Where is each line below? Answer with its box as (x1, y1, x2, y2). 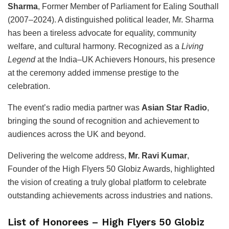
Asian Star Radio (142, 103, 207, 112)
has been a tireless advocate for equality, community (8, 28, 196, 37)
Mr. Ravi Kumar (128, 151, 187, 160)
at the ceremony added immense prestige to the (8, 68, 179, 77)
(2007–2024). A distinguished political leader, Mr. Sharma (8, 15, 214, 24)
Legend (8, 55, 35, 64)
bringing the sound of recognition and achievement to (8, 116, 199, 125)
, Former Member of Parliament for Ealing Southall (38, 2, 219, 11)
